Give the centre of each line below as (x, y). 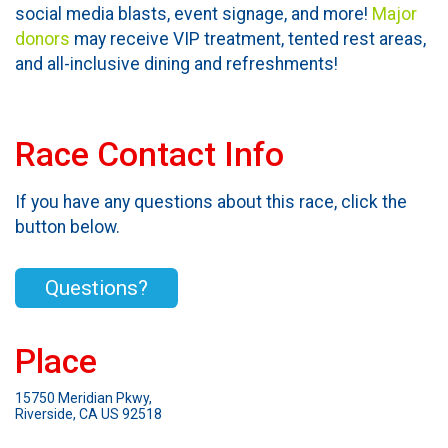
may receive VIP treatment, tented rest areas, (248, 38)
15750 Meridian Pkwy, (83, 397)
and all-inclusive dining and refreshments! (176, 63)
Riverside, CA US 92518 (88, 413)
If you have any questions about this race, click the (211, 202)
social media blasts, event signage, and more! (193, 13)
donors (42, 38)
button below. (67, 227)
